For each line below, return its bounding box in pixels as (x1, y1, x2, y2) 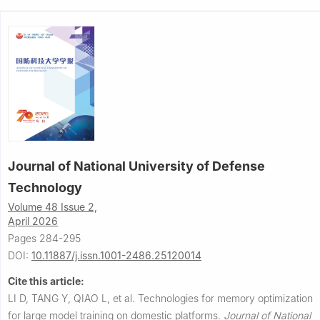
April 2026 (8, 214, 58, 227)
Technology (8, 179, 82, 195)
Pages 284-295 (8, 231, 81, 244)
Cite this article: (8, 274, 84, 287)
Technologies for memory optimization (138, 291, 313, 304)
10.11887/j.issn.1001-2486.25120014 (31, 249, 201, 261)
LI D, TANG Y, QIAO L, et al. (8, 291, 138, 304)
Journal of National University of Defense (8, 158, 265, 174)
